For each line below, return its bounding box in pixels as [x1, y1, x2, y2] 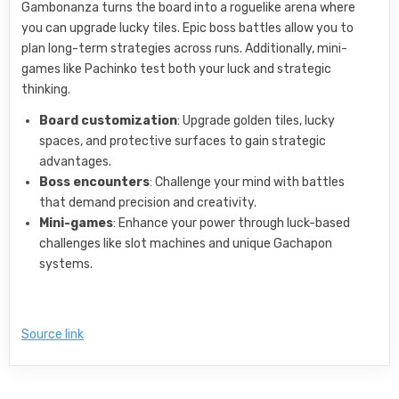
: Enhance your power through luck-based [113, 215, 351, 231]
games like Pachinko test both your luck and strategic [21, 61, 332, 77]
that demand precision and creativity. [39, 194, 257, 210]
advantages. [39, 153, 112, 169]
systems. [39, 256, 94, 272]
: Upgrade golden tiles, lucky [177, 112, 336, 128]
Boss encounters [39, 174, 151, 190]
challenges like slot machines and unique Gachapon [39, 235, 333, 251]
